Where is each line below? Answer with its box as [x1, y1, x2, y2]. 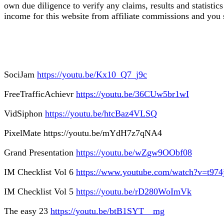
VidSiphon [4, 108, 45, 119]
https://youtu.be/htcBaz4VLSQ [45, 108, 157, 119]
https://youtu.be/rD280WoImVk [76, 186, 191, 197]
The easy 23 [4, 206, 50, 216]
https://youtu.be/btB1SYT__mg [50, 206, 164, 216]
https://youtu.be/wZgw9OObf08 [76, 147, 192, 158]
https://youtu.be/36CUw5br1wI [76, 89, 189, 99]
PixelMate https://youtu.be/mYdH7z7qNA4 [4, 128, 162, 138]
